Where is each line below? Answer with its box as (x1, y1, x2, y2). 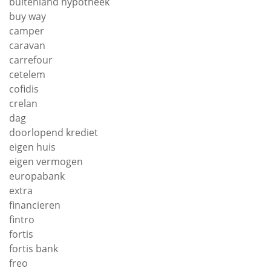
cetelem (9, 67, 45, 81)
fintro (9, 212, 34, 226)
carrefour (9, 53, 53, 67)
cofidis (9, 82, 39, 96)
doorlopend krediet (9, 125, 98, 139)
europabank (9, 169, 65, 183)
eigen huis (9, 140, 56, 154)
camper (9, 24, 44, 38)
